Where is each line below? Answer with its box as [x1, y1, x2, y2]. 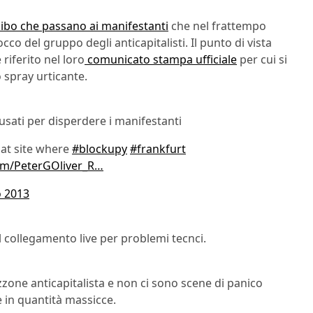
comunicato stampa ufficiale [85, 52, 237, 68]
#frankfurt [130, 141, 186, 157]
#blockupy [72, 141, 127, 157]
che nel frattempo [168, 18, 266, 34]
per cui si [237, 52, 287, 68]
